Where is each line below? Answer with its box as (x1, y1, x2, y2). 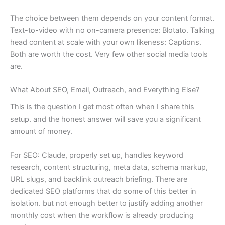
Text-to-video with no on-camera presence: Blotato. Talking (10, 25, 214, 35)
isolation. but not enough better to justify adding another (10, 198, 203, 208)
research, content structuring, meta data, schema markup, (10, 162, 208, 172)
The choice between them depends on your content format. (10, 13, 214, 23)
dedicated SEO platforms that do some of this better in (10, 186, 196, 196)
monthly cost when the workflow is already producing (10, 210, 194, 220)
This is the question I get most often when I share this (10, 102, 194, 112)
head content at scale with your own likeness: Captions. (10, 37, 201, 47)
